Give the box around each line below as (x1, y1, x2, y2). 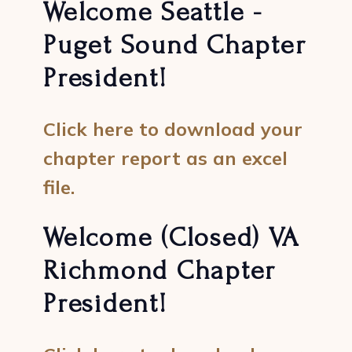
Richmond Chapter (43, 255, 277, 286)
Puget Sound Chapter (43, 30, 306, 60)
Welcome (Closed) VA (43, 222, 300, 253)
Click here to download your (43, 117, 303, 141)
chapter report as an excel (43, 146, 288, 170)
